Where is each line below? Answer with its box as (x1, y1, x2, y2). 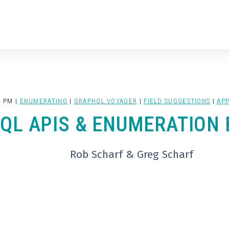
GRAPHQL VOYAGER (74, 97, 138, 105)
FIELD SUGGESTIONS (144, 97, 211, 105)
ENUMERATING (19, 97, 67, 105)
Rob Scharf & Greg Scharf (66, 148, 193, 162)
